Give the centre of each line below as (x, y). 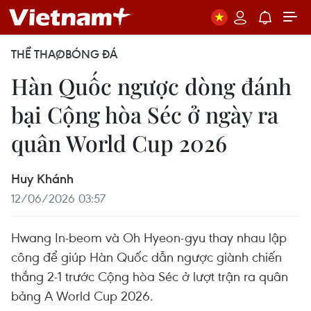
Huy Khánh (42, 178)
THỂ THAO (38, 54)
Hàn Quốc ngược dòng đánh (151, 86)
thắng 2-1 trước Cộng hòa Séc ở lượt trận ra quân (150, 276)
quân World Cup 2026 (119, 143)
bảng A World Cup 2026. (82, 295)
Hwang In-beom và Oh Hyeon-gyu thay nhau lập (149, 237)
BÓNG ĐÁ (91, 54)
